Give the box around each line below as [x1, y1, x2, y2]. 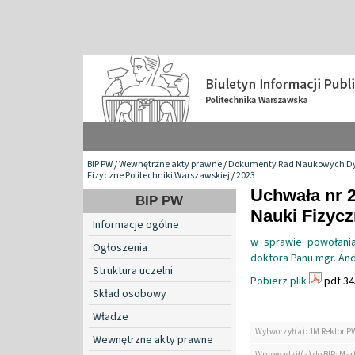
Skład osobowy [93, 285, 166, 302]
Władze [93, 308, 128, 325]
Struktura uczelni [93, 262, 173, 279]
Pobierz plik [250, 273, 307, 289]
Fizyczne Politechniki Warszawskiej [87, 168, 230, 182]
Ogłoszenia [93, 239, 147, 256]
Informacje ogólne [93, 216, 179, 233]
